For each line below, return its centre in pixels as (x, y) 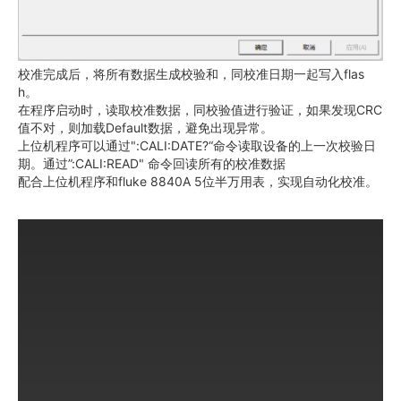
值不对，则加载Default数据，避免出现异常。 (145, 128)
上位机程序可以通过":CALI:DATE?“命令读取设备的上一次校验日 (197, 146)
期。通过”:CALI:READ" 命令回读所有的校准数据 (152, 164)
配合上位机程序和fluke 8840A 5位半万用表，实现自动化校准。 (198, 182)
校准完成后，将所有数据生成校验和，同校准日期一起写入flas (191, 74)
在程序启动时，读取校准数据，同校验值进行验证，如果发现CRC (200, 110)
